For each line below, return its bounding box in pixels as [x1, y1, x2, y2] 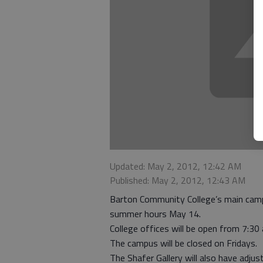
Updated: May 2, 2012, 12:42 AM [110, 159, 241, 174]
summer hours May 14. [110, 207, 205, 221]
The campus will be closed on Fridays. [110, 236, 257, 251]
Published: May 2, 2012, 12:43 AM [110, 173, 245, 188]
